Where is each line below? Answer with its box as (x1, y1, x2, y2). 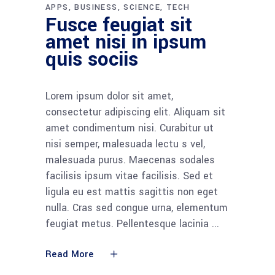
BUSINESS (74, 1, 118, 13)
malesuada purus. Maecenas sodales (45, 152, 215, 167)
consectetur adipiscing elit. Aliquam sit (45, 104, 225, 119)
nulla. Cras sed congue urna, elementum (45, 200, 228, 215)
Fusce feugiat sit (45, 10, 192, 39)
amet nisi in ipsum (45, 28, 206, 56)
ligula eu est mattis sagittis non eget (45, 184, 218, 199)
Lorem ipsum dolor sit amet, (45, 88, 173, 103)
